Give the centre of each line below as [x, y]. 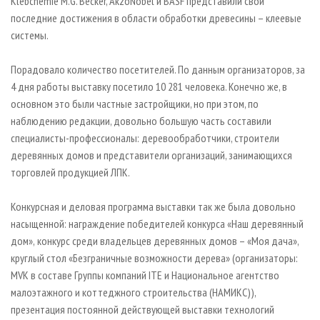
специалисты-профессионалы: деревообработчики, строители [145, 137]
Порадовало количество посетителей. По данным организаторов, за [158, 69]
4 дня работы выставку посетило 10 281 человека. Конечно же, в [149, 86]
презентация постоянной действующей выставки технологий [142, 309]
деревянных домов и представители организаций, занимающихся [151, 155]
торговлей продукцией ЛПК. [70, 172]
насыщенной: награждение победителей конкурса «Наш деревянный [157, 223]
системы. [30, 35]
